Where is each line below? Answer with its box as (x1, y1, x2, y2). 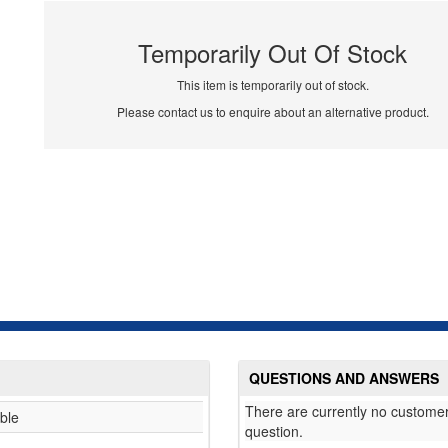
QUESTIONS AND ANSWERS (249, 368, 439, 389)
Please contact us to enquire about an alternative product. (116, 103, 429, 121)
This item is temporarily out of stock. (176, 76, 369, 94)
